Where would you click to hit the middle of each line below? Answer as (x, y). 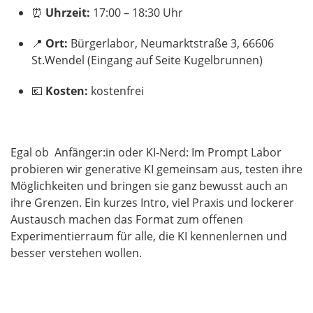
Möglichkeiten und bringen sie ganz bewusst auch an (149, 185)
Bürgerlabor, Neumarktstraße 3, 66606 (171, 43)
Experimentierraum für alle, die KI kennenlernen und (149, 236)
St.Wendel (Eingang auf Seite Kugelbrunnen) (147, 60)
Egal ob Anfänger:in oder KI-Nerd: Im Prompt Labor (146, 152)
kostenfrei (116, 90)
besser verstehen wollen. (76, 253)
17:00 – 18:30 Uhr (137, 12)
